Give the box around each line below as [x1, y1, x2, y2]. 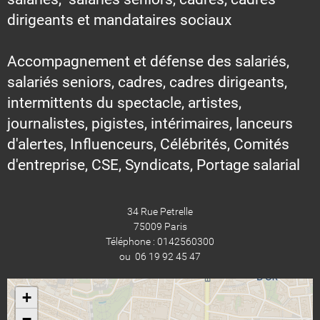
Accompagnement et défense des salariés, [7, 52, 289, 70]
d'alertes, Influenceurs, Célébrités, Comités [7, 135, 289, 153]
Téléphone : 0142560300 [106, 235, 214, 247]
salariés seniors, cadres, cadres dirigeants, [7, 73, 287, 91]
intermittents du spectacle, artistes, [7, 94, 241, 111]
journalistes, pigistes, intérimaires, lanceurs [7, 114, 293, 132]
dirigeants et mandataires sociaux [7, 11, 231, 29]
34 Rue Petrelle [127, 205, 193, 217]
